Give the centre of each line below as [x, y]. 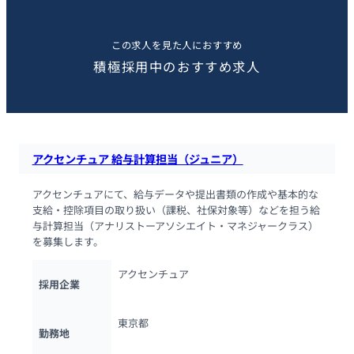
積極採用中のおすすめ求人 [177, 67]
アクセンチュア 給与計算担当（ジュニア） [137, 159]
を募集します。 [68, 242]
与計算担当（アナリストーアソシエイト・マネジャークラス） [175, 226]
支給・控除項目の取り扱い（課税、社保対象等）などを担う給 [176, 210]
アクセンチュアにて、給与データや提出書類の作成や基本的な [175, 194]
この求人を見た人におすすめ [177, 45]
